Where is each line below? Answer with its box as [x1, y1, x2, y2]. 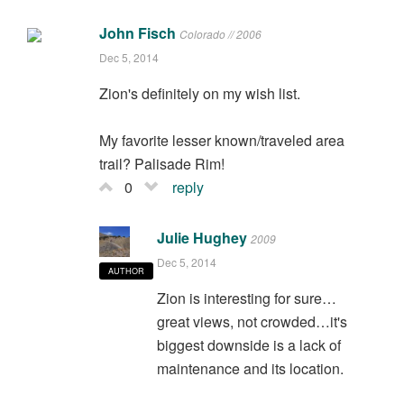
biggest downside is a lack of [156, 335, 341, 356]
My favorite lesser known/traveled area [98, 130, 344, 151]
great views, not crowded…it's [156, 311, 347, 333]
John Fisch [98, 23, 176, 44]
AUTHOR [107, 265, 144, 278]
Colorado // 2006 [179, 26, 262, 42]
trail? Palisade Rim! [98, 153, 225, 175]
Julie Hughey [156, 227, 247, 249]
